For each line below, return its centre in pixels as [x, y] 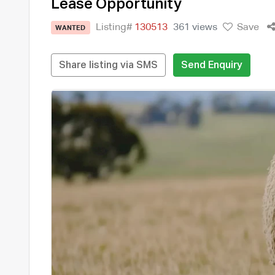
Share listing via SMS [108, 65]
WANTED [71, 28]
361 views [195, 27]
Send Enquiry [211, 65]
